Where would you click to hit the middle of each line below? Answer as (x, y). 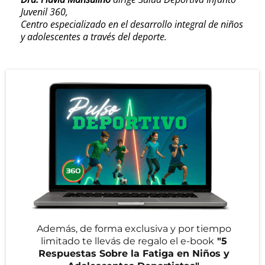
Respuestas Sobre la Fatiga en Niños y (134, 253)
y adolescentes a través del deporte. (94, 36)
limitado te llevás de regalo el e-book (127, 241)
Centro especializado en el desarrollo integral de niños (132, 24)
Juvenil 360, (44, 12)
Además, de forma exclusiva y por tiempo (134, 228)
